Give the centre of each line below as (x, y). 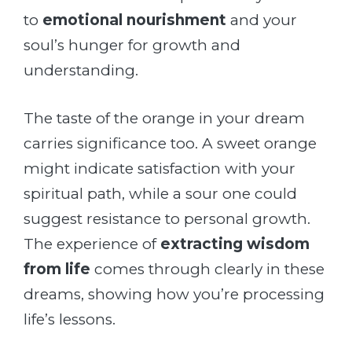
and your (262, 20)
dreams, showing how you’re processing (174, 294)
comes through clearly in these (207, 269)
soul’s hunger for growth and (132, 46)
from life (57, 269)
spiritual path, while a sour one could (160, 193)
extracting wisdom (235, 244)
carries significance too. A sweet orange (170, 143)
